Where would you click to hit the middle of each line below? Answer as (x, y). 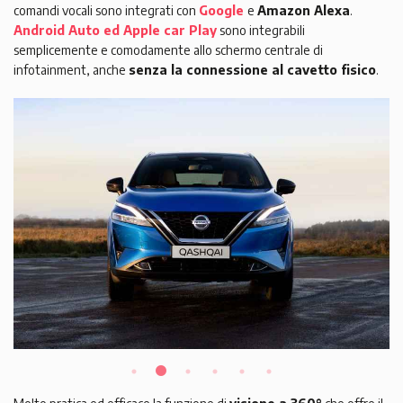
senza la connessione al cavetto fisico (252, 70)
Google (221, 11)
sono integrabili (261, 31)
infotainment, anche (71, 70)
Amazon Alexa (304, 11)
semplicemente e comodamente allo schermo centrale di (168, 50)
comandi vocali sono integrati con (106, 11)
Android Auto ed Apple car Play (115, 31)
